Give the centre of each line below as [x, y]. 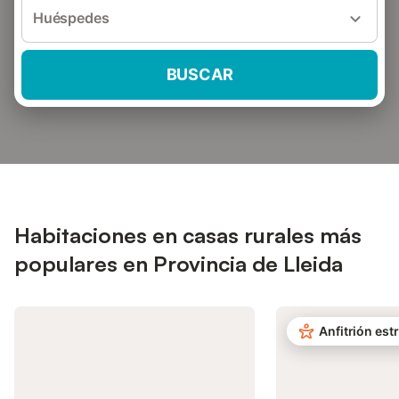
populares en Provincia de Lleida [179, 264]
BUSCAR [199, 74]
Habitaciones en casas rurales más [188, 235]
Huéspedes [71, 18]
